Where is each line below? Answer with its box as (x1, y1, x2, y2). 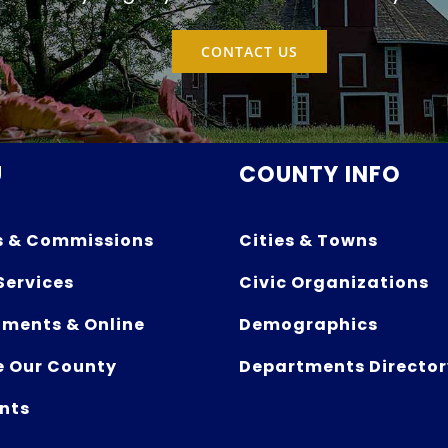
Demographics (238, 313, 378, 337)
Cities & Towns (238, 229, 378, 253)
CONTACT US (201, 42, 299, 62)
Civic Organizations (238, 271, 429, 295)
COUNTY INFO (238, 159, 401, 191)
